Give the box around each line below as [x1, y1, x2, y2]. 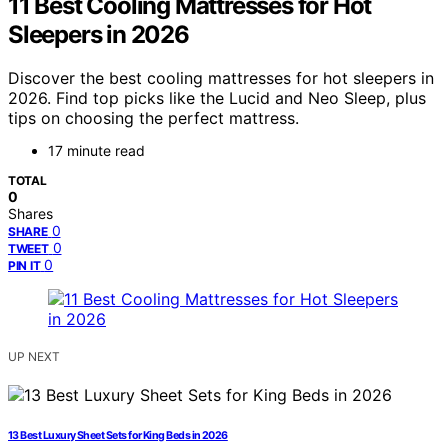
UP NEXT [8, 349, 60, 365]
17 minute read [48, 142, 145, 160]
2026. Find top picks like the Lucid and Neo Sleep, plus [8, 88, 426, 109]
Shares [8, 205, 53, 223]
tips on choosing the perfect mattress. [8, 108, 299, 129]
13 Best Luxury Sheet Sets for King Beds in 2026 [8, 429, 228, 443]
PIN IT [8, 258, 41, 274]
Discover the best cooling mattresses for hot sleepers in [8, 68, 434, 89]
